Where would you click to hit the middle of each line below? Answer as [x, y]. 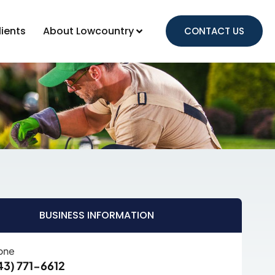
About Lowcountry [89, 31]
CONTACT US [215, 31]
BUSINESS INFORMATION [97, 215]
